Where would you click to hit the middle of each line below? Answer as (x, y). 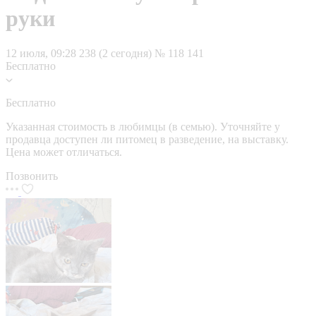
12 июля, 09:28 (41, 53)
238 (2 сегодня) (117, 53)
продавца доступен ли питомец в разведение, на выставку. (147, 139)
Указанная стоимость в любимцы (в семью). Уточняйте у (143, 126)
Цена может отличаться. (64, 152)
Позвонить (32, 176)
